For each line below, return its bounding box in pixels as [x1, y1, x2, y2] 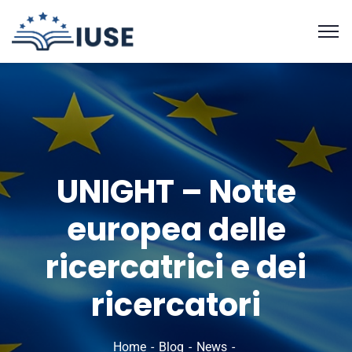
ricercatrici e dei [46, 245, 306, 289]
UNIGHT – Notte [56, 170, 296, 214]
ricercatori [91, 283, 261, 327]
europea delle [66, 207, 286, 251]
